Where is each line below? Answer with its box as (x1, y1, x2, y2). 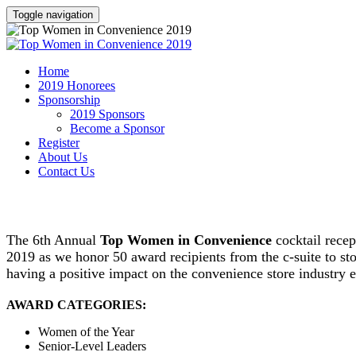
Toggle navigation (13, 9, 93, 21)
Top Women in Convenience (96, 231, 276, 248)
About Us (38, 150, 87, 164)
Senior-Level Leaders (38, 339, 146, 353)
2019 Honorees (38, 79, 115, 92)
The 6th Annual (6, 231, 96, 248)
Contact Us (38, 164, 95, 178)
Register (38, 136, 79, 149)
